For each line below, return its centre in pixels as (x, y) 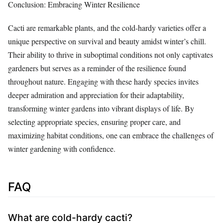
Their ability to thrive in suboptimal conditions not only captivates (111, 54)
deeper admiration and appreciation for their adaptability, (96, 95)
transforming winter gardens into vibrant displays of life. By (101, 108)
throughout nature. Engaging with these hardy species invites (103, 81)
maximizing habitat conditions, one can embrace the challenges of (111, 135)
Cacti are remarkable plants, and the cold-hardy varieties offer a (107, 27)
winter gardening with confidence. (62, 148)
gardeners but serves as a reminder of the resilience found (97, 68)
